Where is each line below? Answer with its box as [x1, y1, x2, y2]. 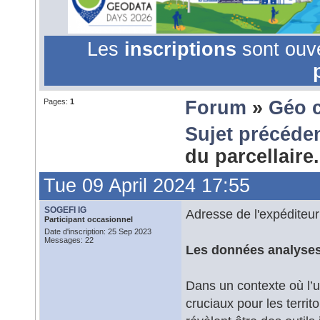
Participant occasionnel [44, 215, 133, 224]
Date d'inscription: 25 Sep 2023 [44, 227, 151, 236]
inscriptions [124, 39, 242, 60]
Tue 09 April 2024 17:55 [44, 175, 250, 196]
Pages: [44, 97, 70, 106]
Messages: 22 [44, 236, 94, 244]
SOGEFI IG [44, 205, 86, 215]
